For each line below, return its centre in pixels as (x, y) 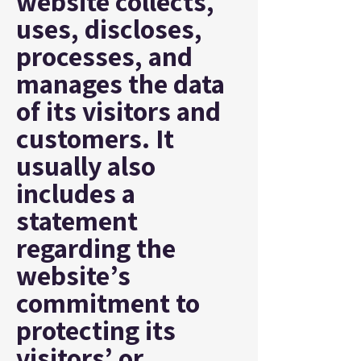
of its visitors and (118, 111)
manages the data (120, 83)
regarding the (96, 248)
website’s (73, 275)
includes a (76, 193)
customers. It (95, 138)
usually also (86, 166)
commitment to (108, 303)
